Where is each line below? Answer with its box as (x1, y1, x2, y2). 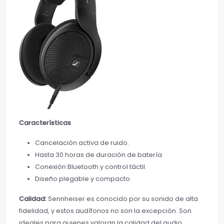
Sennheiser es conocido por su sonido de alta (46, 194, 198, 203)
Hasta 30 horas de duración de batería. (35, 150, 163, 159)
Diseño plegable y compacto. (35, 174, 131, 183)
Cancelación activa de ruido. (35, 138, 129, 147)
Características (19, 118, 71, 127)
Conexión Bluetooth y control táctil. (35, 162, 146, 171)
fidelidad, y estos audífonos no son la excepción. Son (19, 206, 191, 215)
